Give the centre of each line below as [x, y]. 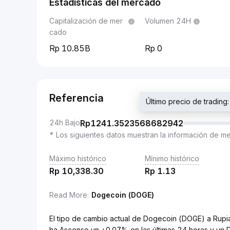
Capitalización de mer [86, 21]
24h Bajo [65, 122]
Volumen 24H [168, 21]
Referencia [76, 98]
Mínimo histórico [172, 158]
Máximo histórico [78, 158]
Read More [68, 195]
